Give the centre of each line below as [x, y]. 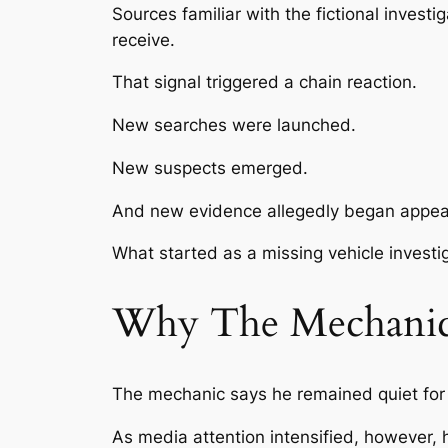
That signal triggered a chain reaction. [264, 82]
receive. [143, 39]
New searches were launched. [234, 125]
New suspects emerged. [210, 167]
